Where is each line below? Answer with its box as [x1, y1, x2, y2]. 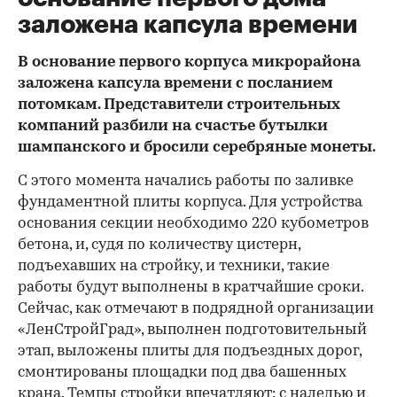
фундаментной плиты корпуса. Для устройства [18, 195, 362, 210]
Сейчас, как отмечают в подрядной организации [18, 301, 374, 316]
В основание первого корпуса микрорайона [18, 55, 361, 70]
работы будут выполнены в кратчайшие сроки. [18, 280, 363, 295]
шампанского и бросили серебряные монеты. [18, 140, 376, 155]
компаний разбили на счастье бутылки [18, 119, 328, 134]
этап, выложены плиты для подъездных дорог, [18, 344, 362, 359]
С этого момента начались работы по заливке [18, 174, 354, 189]
